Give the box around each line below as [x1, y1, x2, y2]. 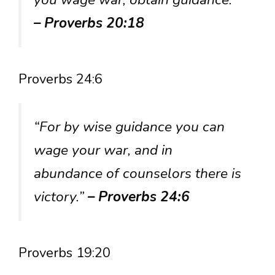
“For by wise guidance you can [34, 117, 225, 137]
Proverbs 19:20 [18, 244, 110, 263]
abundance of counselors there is [34, 164, 241, 184]
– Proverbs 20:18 [34, 13, 144, 33]
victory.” [34, 187, 88, 207]
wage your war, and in [34, 141, 172, 160]
